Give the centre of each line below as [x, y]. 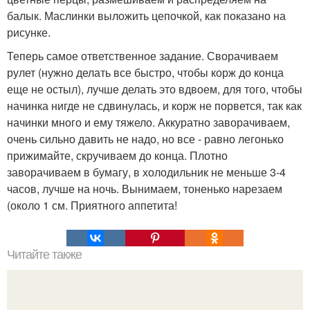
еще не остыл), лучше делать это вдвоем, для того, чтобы [155, 89]
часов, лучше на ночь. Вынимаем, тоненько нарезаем [145, 189]
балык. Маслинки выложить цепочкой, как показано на [146, 16]
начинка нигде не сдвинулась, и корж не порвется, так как [154, 106]
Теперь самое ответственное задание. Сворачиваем [143, 56]
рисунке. [29, 32]
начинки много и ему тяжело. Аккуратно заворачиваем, [148, 122]
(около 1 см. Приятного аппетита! [92, 205]
